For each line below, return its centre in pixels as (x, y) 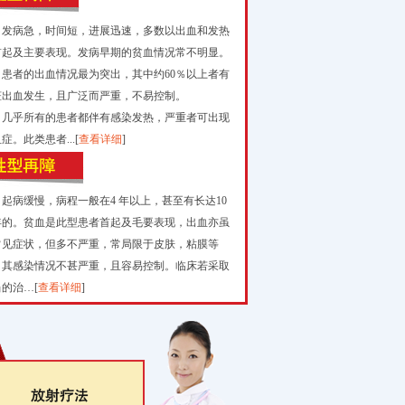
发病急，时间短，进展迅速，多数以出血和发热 (116, 31)
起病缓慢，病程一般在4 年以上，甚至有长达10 (114, 201)
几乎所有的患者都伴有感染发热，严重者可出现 (116, 118)
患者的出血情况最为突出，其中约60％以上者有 (116, 74)
